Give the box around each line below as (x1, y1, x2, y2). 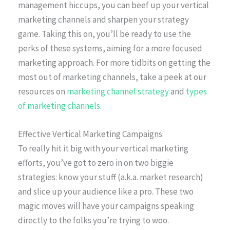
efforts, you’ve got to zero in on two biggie (18, 157, 174, 169)
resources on (18, 86, 67, 98)
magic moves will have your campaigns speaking (18, 200, 194, 212)
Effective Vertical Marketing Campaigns (18, 128, 162, 140)
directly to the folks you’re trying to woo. (18, 215, 169, 226)
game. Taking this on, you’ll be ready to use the (18, 28, 191, 40)
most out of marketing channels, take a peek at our (18, 71, 206, 83)
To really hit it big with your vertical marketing (18, 143, 188, 155)
